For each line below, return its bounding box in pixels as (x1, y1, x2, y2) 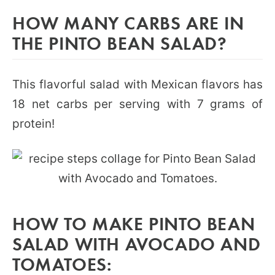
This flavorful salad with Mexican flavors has (12, 77, 263, 91)
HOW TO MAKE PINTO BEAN (12, 211, 255, 235)
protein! (12, 116, 55, 131)
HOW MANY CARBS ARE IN (12, 10, 244, 34)
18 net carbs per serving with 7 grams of (12, 96, 263, 111)
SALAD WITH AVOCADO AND (12, 231, 261, 255)
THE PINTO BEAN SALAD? (12, 30, 227, 55)
